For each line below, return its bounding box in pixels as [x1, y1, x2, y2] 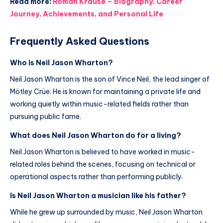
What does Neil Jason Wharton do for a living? [10, 130, 181, 140]
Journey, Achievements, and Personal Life [10, 9, 163, 19]
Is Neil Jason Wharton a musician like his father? [10, 191, 186, 200]
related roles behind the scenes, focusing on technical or [10, 159, 196, 169]
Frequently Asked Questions [10, 34, 149, 47]
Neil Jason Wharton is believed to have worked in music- [10, 147, 195, 156]
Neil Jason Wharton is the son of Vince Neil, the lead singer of [10, 75, 210, 84]
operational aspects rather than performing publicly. [10, 172, 183, 181]
